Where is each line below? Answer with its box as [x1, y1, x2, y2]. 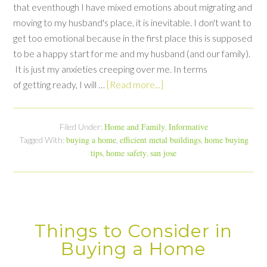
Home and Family [104, 120, 165, 132]
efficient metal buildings [119, 133, 201, 145]
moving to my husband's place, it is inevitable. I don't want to [13, 16, 252, 28]
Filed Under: [59, 121, 104, 132]
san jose [150, 147, 176, 159]
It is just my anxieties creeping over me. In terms [13, 63, 208, 74]
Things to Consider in [35, 219, 232, 242]
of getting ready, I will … [13, 78, 107, 90]
